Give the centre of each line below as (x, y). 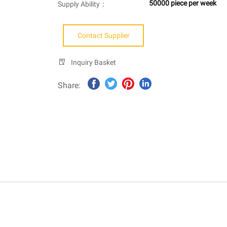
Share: (69, 86)
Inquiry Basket (93, 63)
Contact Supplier (103, 36)
